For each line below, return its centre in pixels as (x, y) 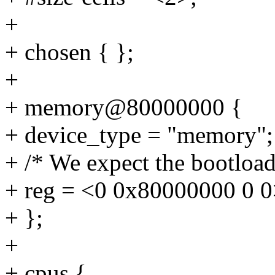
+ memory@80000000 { (124, 107)
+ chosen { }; (69, 52)
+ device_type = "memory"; (139, 135)
